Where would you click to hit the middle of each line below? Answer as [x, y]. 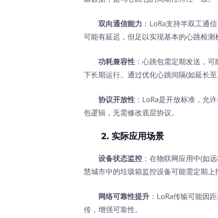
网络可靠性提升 [124, 196]
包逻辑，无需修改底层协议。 [131, 112]
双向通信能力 [120, 23]
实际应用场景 [138, 136]
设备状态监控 [120, 158]
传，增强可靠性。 [113, 209]
